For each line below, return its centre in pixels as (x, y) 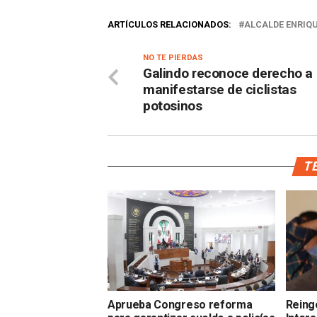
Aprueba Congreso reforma (180, 305)
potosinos (173, 106)
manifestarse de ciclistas (220, 90)
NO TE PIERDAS (173, 58)
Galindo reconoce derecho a (228, 74)
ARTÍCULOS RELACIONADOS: (169, 25)
